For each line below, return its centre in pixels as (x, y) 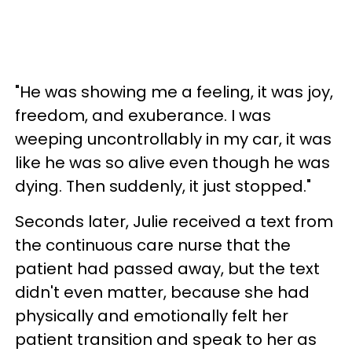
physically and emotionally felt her (152, 316)
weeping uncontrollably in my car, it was (173, 139)
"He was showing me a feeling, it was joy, (174, 92)
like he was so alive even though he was (172, 163)
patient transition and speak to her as (166, 339)
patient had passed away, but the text (167, 269)
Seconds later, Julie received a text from (174, 222)
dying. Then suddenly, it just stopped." (163, 186)
